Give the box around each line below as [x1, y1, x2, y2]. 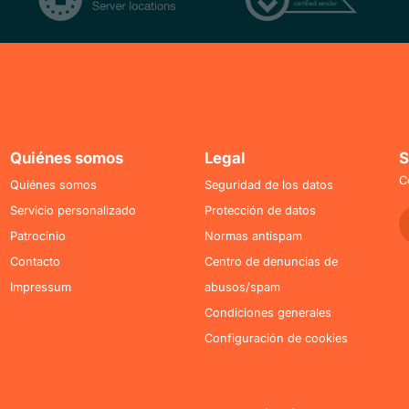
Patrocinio [9, 229, 66, 244]
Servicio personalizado [9, 204, 136, 218]
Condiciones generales [204, 306, 331, 320]
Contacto [9, 255, 60, 269]
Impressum [9, 280, 71, 295]
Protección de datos [204, 204, 316, 218]
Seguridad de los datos [204, 178, 333, 193]
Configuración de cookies [204, 331, 348, 346]
